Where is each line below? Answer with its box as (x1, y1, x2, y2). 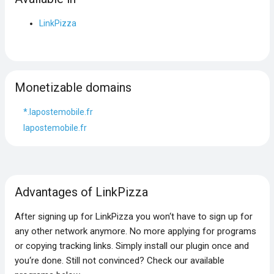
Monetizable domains (14, 80, 131, 95)
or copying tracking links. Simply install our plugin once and (14, 240, 249, 251)
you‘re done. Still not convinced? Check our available (14, 254, 224, 266)
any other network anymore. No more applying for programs (14, 225, 256, 237)
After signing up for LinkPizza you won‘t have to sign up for (14, 210, 253, 222)
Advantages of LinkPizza (14, 184, 148, 199)
